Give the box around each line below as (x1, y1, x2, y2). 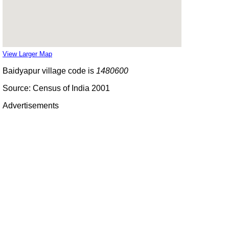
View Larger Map (3, 50, 52, 58)
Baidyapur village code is (3, 66, 96, 75)
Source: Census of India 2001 (3, 83, 110, 93)
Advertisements (3, 101, 59, 110)
